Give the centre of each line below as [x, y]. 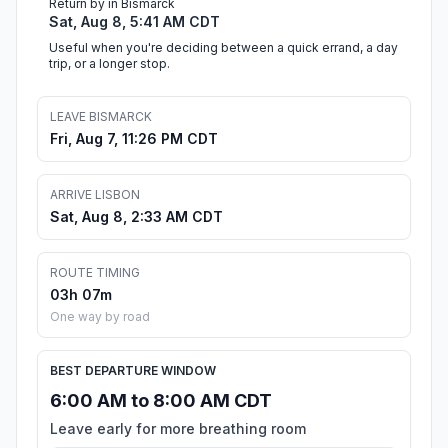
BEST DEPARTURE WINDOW [133, 371]
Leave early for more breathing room [178, 429]
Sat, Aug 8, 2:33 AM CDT [136, 217]
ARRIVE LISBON [95, 195]
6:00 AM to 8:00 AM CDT [161, 401]
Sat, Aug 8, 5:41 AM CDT [134, 22]
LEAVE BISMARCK [101, 117]
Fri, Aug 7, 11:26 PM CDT [134, 139]
